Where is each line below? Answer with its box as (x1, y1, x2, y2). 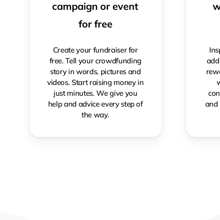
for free (78, 17, 112, 30)
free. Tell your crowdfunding (49, 55, 141, 65)
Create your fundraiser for (53, 45, 138, 55)
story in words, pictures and (50, 66, 141, 76)
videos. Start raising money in (47, 77, 144, 87)
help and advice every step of (48, 99, 143, 109)
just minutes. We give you (53, 88, 137, 98)
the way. (82, 110, 110, 119)
